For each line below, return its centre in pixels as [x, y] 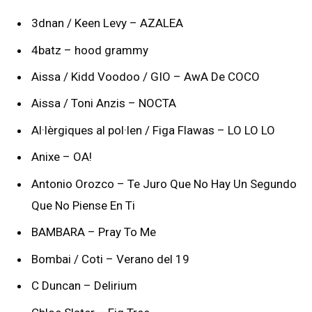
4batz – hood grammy [90, 50]
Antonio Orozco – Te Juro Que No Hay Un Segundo [164, 184]
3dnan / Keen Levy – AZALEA [107, 23]
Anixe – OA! [62, 157]
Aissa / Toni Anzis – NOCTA [104, 103]
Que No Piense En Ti [83, 205]
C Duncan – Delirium [84, 286]
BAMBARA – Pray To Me [94, 232]
